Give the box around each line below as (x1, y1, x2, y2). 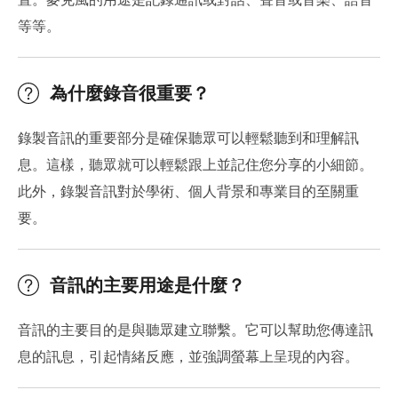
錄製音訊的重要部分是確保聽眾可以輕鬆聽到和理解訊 (18, 128, 359, 148)
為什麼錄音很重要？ (50, 81, 210, 106)
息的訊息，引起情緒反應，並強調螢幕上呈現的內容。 (18, 346, 359, 367)
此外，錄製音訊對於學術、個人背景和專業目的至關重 (18, 181, 359, 202)
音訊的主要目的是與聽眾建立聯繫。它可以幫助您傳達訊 (18, 320, 373, 340)
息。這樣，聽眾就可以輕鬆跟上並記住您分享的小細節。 (18, 155, 373, 175)
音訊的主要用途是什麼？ (50, 273, 245, 298)
